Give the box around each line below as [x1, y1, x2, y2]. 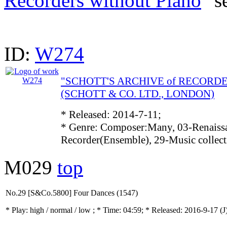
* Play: [6, 206, 30, 214]
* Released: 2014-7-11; [61, 108, 161, 121]
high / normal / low [30, 206, 93, 214]
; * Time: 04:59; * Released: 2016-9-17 [93, 206, 220, 214]
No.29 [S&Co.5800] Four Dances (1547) [6, 188, 138, 197]
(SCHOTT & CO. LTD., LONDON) [61, 88, 214, 100]
